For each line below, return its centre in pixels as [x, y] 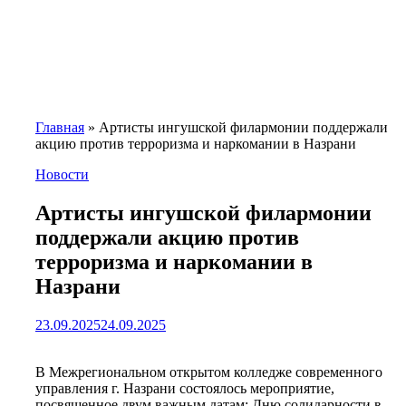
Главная [60, 127]
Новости [62, 174]
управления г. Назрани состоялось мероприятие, [185, 388]
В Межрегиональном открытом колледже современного [209, 372]
